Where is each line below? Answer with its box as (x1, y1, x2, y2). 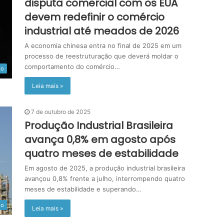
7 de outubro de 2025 (31, 108, 90, 115)
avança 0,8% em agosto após (24, 132, 175, 146)
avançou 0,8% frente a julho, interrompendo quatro (24, 174, 185, 182)
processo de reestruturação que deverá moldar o (24, 52, 178, 60)
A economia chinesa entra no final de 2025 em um (24, 41, 181, 49)
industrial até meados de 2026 (24, 24, 179, 38)
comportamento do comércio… (24, 62, 120, 70)
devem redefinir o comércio (24, 10, 164, 24)
